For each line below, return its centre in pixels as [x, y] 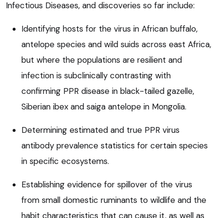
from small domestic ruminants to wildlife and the [114, 200]
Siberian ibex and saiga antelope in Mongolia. [104, 106]
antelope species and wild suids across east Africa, [116, 44]
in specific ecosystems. [65, 161]
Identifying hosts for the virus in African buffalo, [109, 28]
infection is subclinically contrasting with [96, 75]
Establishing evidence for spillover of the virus [107, 184]
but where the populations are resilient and [102, 60]
